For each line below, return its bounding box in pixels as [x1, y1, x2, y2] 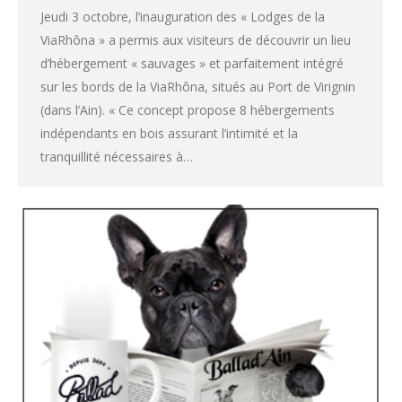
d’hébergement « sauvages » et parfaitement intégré [40, 54, 344, 72]
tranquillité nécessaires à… [40, 147, 193, 165]
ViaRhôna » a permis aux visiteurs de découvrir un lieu [40, 31, 351, 48]
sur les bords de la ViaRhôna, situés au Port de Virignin [40, 77, 355, 95]
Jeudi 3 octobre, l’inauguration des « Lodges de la [40, 7, 325, 25]
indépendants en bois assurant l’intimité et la [40, 124, 298, 142]
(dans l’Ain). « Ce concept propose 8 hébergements [40, 100, 335, 118]
